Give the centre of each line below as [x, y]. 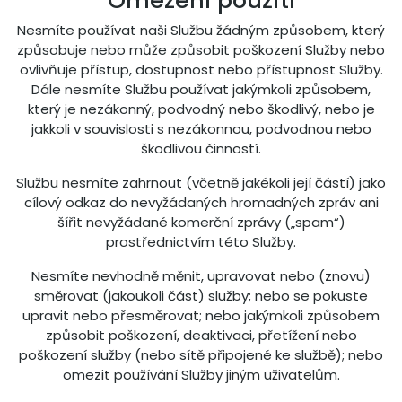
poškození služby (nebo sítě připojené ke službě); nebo [201, 355]
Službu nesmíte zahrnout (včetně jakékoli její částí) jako [201, 183]
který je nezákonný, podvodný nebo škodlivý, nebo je [201, 109]
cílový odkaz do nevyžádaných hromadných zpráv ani [201, 202]
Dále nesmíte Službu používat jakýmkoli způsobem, [201, 89]
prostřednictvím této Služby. [201, 242]
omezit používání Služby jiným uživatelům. [201, 375]
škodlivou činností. [201, 149]
